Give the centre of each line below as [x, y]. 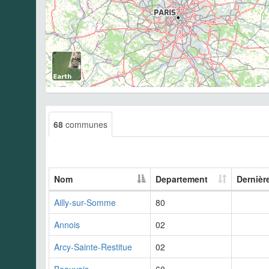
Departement [182, 179]
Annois [67, 225]
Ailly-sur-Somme [85, 203]
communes [85, 125]
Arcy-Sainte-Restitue [93, 247]
